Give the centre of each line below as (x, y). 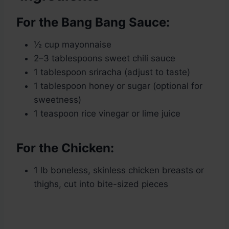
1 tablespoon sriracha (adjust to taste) (112, 72)
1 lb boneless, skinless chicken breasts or (119, 170)
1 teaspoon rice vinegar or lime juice (107, 114)
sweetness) (58, 100)
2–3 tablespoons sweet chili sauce (105, 59)
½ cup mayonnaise (73, 45)
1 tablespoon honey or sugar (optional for (118, 86)
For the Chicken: (65, 148)
